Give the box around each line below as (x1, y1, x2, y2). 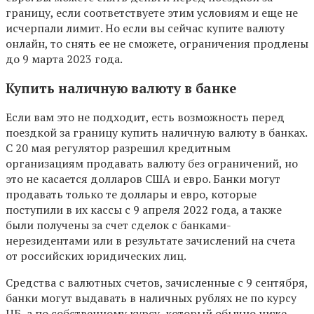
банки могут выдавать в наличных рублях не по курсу (6, 290, 296, 306)
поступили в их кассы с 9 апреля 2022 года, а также (6, 202, 282, 218)
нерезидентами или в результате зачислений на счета (6, 233, 295, 249)
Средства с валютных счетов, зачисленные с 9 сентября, (6, 275, 308, 291)
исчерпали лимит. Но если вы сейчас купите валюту (6, 20, 285, 36)
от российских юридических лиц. (6, 248, 186, 264)
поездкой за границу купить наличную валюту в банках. (6, 125, 307, 141)
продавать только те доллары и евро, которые (6, 186, 257, 203)
